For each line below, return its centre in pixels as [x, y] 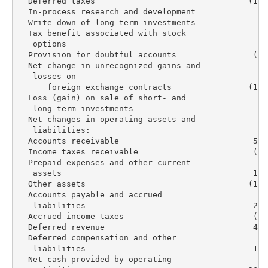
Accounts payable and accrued [90, 194]
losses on [47, 76]
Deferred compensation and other [97, 237]
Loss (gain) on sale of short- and [102, 98]
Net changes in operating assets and [107, 119]
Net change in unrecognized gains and [109, 65]
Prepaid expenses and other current [104, 162]
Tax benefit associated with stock [102, 33]
